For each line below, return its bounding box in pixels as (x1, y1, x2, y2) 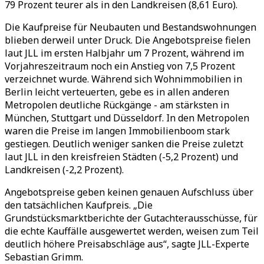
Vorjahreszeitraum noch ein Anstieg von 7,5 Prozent (5, 60, 235, 72)
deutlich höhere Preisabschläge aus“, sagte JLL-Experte (5, 237, 249, 250)
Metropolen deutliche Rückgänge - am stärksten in (5, 98, 229, 111)
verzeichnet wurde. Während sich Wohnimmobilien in (5, 72, 242, 85)
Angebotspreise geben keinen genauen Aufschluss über (5, 186, 253, 199)
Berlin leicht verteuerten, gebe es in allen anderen (5, 85, 229, 98)
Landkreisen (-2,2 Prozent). (5, 163, 124, 176)
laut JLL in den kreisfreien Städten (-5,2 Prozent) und (5, 150, 238, 163)
